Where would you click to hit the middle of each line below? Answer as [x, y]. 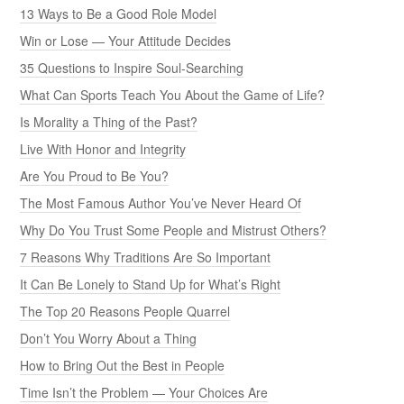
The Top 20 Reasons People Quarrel [125, 311]
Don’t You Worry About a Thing [109, 338]
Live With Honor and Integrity [103, 148]
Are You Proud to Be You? [95, 175]
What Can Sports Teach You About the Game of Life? [173, 94]
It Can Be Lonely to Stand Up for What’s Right [151, 284]
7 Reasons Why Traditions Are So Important [146, 257]
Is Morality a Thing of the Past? [109, 121]
